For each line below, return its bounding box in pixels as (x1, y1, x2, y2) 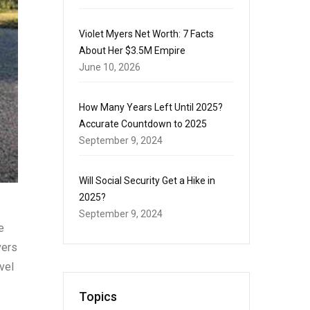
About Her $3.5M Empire (79, 45, 185, 56)
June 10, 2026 (79, 62, 140, 73)
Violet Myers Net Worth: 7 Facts (79, 28, 214, 39)
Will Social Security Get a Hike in (79, 175, 215, 186)
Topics (79, 289, 117, 304)
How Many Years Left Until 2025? (79, 102, 223, 113)
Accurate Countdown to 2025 (79, 118, 207, 129)
